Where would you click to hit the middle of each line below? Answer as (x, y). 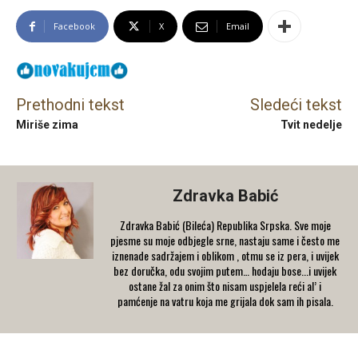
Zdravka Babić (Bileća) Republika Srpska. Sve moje (225, 225)
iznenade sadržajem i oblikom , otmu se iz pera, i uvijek (225, 255)
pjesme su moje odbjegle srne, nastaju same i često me (225, 240)
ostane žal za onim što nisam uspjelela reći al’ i (225, 285)
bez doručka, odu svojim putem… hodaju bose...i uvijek (225, 270)
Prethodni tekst (70, 104)
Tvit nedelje (311, 124)
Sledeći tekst (296, 104)
